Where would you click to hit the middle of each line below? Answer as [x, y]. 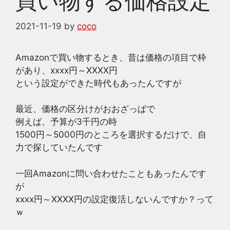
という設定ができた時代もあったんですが [98, 83]
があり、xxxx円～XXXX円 [66, 70]
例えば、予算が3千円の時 [66, 122]
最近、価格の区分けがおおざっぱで [85, 109]
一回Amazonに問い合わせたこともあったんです [111, 173]
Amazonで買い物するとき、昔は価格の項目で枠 [111, 57]
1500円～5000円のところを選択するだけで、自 [111, 135]
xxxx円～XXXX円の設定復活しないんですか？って [114, 199]
